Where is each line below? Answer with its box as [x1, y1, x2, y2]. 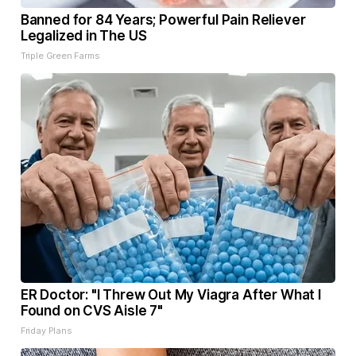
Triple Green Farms [20, 50, 100, 62]
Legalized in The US [20, 28, 147, 44]
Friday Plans [20, 325, 72, 337]
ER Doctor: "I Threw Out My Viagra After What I [20, 287, 321, 304]
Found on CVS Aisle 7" [20, 303, 164, 319]
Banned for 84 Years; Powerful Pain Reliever [20, 12, 306, 29]
